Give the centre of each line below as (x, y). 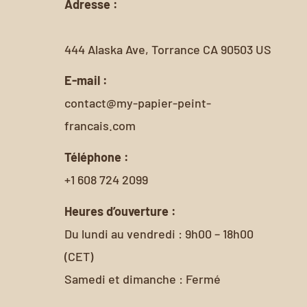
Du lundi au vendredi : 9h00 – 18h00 (159, 233)
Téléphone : (97, 157)
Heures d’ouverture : (120, 211)
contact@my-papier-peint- (138, 103)
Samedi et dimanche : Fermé (143, 279)
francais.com (100, 126)
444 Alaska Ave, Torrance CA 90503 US (168, 49)
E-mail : (86, 81)
